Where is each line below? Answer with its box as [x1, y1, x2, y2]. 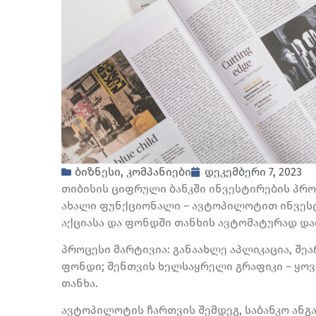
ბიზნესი [75, 164, 121, 178]
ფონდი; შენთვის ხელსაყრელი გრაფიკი [61, 259, 286, 273]
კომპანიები [126, 164, 191, 178]
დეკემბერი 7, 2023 [205, 164, 302, 178]
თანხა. [61, 276, 98, 290]
